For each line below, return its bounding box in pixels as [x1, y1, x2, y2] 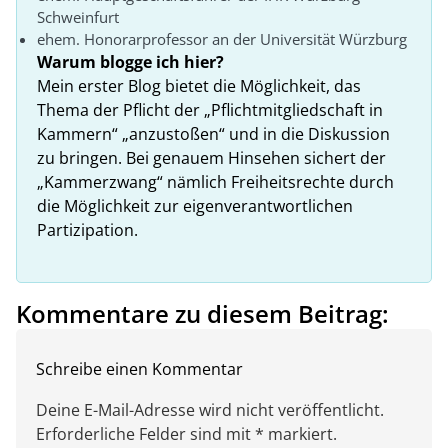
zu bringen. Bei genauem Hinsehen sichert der [37, 146, 386, 169]
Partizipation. [37, 218, 138, 241]
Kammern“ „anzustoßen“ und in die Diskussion [37, 122, 390, 145]
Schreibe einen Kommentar [36, 357, 243, 380]
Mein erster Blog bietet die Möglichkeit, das [37, 74, 361, 97]
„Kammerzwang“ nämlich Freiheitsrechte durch [37, 170, 394, 193]
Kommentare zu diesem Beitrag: [16, 296, 389, 330]
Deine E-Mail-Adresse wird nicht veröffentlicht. [36, 398, 384, 421]
